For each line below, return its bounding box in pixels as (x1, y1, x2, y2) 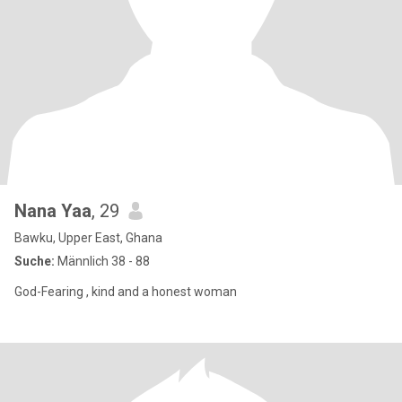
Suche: (14, 254, 55, 268)
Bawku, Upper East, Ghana (14, 231, 162, 245)
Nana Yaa (14, 200, 92, 222)
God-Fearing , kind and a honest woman (14, 284, 237, 299)
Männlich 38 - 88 (55, 254, 150, 268)
